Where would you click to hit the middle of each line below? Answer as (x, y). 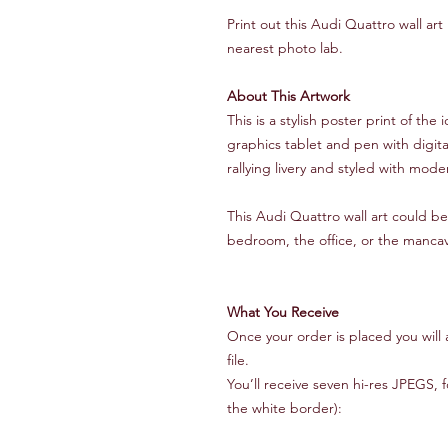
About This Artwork (288, 95)
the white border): (284, 407)
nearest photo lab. (285, 47)
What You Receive (283, 311)
